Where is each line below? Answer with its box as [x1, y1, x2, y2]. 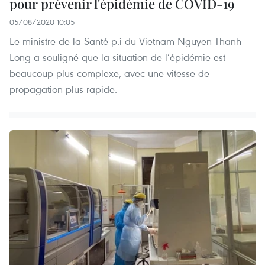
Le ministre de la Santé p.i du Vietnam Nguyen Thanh [9, 34, 241, 48]
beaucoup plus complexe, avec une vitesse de [9, 66, 209, 80]
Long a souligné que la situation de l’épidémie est [9, 50, 225, 64]
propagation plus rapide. [9, 82, 117, 96]
